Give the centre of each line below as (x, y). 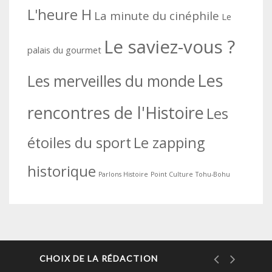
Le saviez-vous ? (169, 46)
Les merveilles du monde (111, 81)
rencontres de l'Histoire (116, 112)
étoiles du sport (79, 142)
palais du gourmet (64, 49)
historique (62, 171)
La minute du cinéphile (157, 15)
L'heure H (59, 14)
